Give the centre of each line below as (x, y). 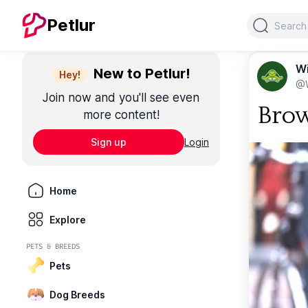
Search (264, 20)
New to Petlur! (140, 74)
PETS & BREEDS (53, 246)
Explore (68, 219)
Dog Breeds (77, 294)
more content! (121, 115)
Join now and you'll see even (121, 98)
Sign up (109, 142)
